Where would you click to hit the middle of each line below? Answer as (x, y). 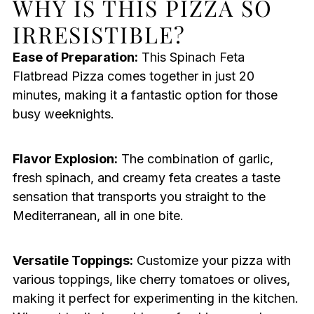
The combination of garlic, (195, 159)
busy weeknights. (63, 114)
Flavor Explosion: (65, 159)
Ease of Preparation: (75, 57)
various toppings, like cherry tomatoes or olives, (151, 280)
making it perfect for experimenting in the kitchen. (155, 299)
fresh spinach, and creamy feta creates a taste (146, 178)
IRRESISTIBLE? (99, 34)
